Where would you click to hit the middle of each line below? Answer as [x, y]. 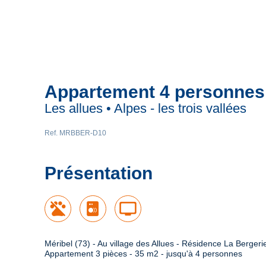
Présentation [99, 173]
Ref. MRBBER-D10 [75, 133]
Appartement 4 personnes [155, 92]
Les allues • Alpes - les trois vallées [145, 108]
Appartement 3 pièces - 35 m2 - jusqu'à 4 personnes [143, 254]
